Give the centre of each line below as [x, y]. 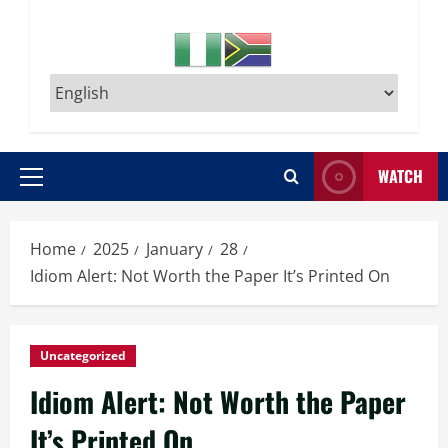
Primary [58, 186]
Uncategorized [83, 355]
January [174, 249]
